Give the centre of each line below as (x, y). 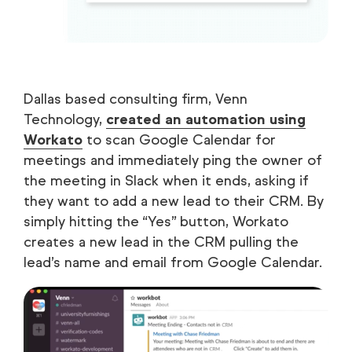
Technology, (65, 120)
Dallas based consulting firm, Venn (136, 99)
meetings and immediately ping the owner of (173, 161)
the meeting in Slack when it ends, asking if (166, 181)
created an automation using (206, 120)
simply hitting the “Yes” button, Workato (156, 222)
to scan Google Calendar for (179, 140)
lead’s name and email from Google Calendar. (173, 263)
